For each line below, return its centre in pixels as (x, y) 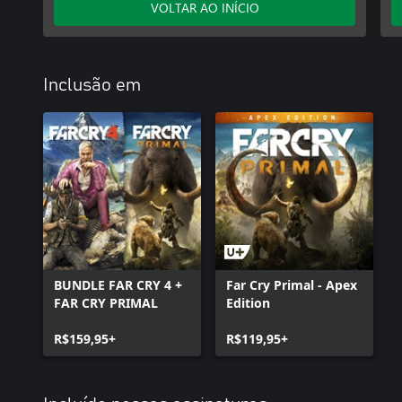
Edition (248, 303)
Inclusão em (92, 85)
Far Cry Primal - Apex (292, 285)
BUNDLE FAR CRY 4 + (118, 285)
